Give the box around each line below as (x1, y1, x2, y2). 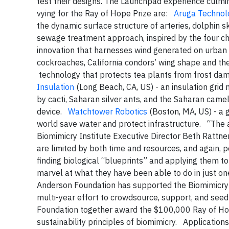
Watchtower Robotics (68, 106, 147, 117)
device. (37, 106, 68, 117)
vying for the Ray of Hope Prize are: (37, 8, 174, 19)
